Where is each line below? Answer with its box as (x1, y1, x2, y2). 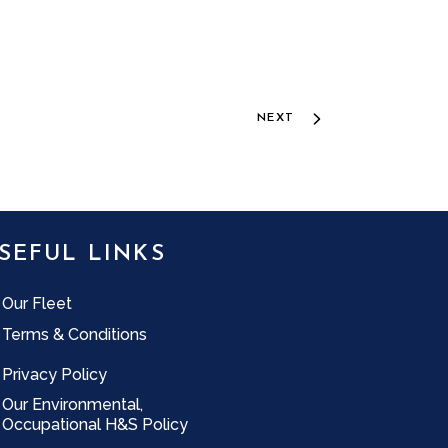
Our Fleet (2, 293, 73, 313)
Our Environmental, (2, 394, 144, 414)
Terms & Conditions (2, 324, 148, 344)
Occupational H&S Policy (2, 414, 189, 434)
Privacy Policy (2, 364, 108, 384)
